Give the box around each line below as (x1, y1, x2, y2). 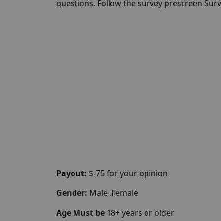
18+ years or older (107, 207, 174, 218)
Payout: (56, 168, 87, 179)
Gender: (56, 187, 87, 198)
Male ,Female (87, 187, 138, 198)
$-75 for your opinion (87, 168, 168, 179)
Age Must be (56, 207, 107, 218)
